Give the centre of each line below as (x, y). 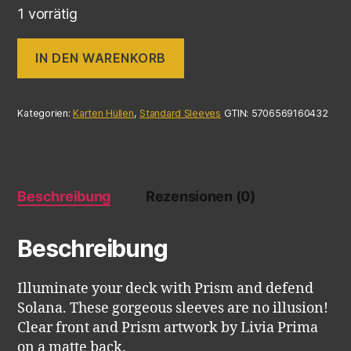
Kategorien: (45, 113)
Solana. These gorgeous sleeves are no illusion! (173, 308)
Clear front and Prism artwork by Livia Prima (168, 327)
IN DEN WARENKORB (101, 58)
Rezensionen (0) (200, 196)
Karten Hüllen (103, 113)
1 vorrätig (47, 13)
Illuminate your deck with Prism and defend (166, 288)
